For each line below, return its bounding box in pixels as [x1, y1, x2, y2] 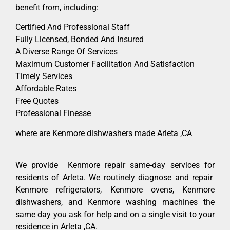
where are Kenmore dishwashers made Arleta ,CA [15, 128, 192, 138]
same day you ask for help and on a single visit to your [15, 209, 215, 219]
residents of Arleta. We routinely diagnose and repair [15, 172, 215, 182]
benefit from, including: [15, 2, 99, 12]
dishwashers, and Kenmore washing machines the [15, 197, 215, 207]
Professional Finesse [15, 108, 91, 119]
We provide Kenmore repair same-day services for [15, 160, 215, 170]
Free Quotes [15, 96, 59, 106]
